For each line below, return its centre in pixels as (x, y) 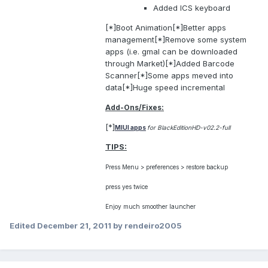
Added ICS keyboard (192, 8)
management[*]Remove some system (176, 40)
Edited (23, 226)
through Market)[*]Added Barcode (170, 64)
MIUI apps (130, 128)
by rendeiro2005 (147, 226)
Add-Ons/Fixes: (135, 108)
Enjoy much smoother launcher (150, 207)
